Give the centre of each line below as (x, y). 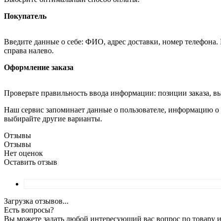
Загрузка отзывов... (36, 201)
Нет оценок (23, 153)
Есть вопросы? (29, 210)
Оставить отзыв (31, 162)
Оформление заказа (39, 68)
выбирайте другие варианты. (53, 119)
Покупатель (25, 16)
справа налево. (29, 51)
